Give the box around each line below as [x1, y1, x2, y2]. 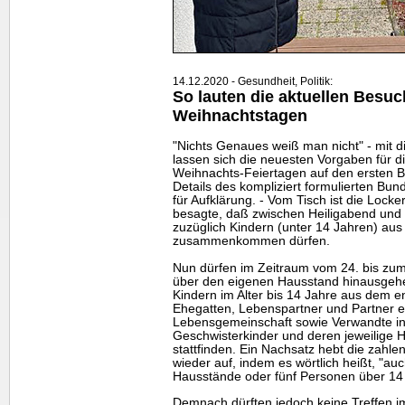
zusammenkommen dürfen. [173, 234, 330, 249]
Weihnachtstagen [173, 106, 307, 125]
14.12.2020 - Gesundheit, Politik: [173, 74, 333, 88]
